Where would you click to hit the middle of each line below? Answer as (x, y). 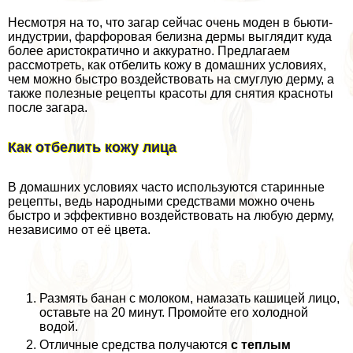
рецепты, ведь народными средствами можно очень (161, 202)
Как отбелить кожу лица (92, 148)
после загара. (48, 108)
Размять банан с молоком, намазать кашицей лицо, (190, 299)
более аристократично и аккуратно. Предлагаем (149, 51)
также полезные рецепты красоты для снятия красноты (171, 94)
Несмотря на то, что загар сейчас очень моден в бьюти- (170, 23)
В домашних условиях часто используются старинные (166, 188)
